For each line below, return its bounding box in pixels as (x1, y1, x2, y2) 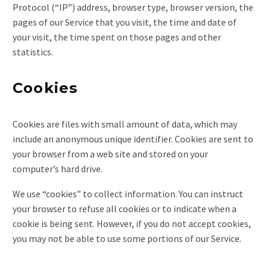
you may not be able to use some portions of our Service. (13, 232, 241, 245)
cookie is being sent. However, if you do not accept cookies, (13, 218, 251, 230)
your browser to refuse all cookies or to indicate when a (13, 203, 237, 215)
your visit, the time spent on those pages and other (13, 31, 221, 44)
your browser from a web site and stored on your (13, 147, 208, 160)
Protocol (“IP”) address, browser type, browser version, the (13, 1, 253, 14)
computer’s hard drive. (13, 162, 103, 175)
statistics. (13, 46, 53, 58)
